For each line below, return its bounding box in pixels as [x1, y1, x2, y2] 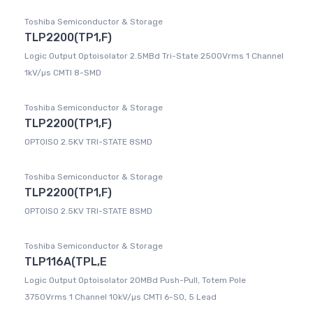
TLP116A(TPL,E [24, 255, 107, 269]
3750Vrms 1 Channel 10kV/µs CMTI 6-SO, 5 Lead [24, 292, 217, 303]
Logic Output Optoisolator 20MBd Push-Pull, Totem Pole [24, 275, 246, 286]
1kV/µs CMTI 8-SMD [24, 68, 101, 78]
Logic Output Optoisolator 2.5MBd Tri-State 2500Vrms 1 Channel [24, 51, 284, 61]
